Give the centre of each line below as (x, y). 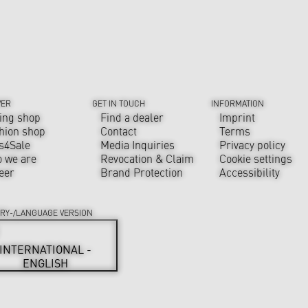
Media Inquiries (138, 144)
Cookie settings (256, 158)
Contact (119, 131)
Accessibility (250, 172)
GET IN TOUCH (119, 103)
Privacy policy (253, 144)
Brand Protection (142, 172)
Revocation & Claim (147, 158)
